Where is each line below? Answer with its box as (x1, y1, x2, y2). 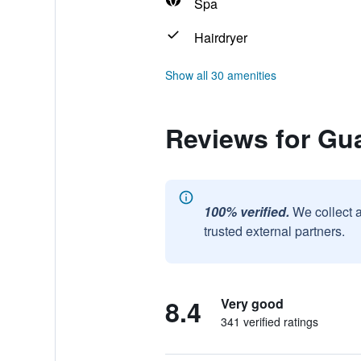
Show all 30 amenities (164, 67, 276, 83)
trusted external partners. (203, 222, 345, 240)
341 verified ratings (220, 313, 318, 330)
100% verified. (203, 202, 289, 221)
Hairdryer (193, 28, 247, 47)
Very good (220, 294, 284, 313)
